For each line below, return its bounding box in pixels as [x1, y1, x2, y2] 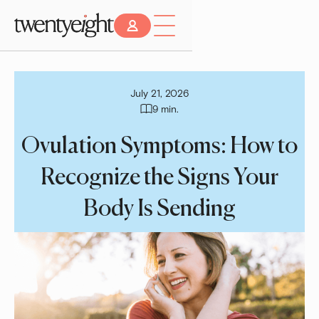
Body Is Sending [83, 198, 236, 221]
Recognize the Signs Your [41, 167, 278, 190]
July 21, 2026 [130, 87, 189, 99]
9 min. [152, 103, 179, 115]
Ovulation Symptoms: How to [21, 135, 298, 159]
